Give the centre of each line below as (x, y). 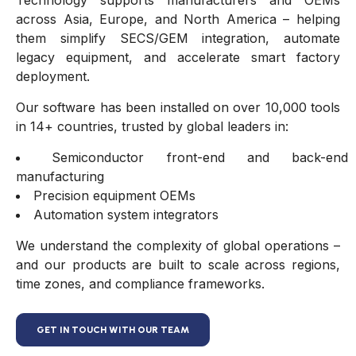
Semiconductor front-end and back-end (200, 158)
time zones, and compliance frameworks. (140, 284)
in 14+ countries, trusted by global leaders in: (152, 127)
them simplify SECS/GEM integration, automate (178, 39)
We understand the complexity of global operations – (178, 246)
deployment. (53, 77)
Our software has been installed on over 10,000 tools (178, 108)
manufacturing (60, 177)
